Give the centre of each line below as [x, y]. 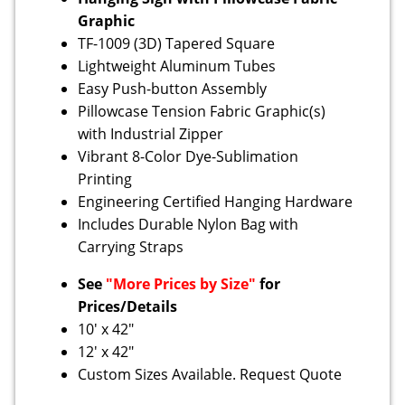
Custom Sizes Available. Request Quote [210, 375]
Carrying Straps [131, 247]
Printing [105, 179]
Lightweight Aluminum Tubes [177, 66]
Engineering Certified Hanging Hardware [216, 202]
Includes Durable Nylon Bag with [188, 225]
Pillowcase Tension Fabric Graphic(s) [202, 112]
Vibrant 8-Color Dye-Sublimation [188, 157]
